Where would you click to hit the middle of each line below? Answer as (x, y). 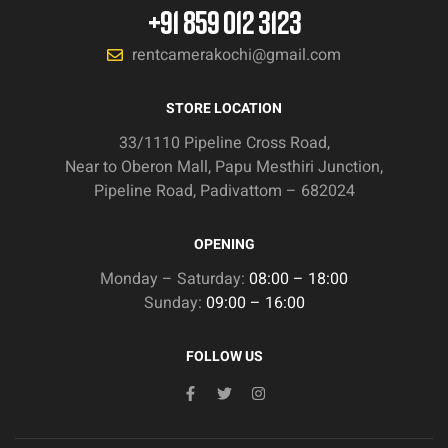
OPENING (224, 245)
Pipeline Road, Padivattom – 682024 (224, 191)
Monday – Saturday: (174, 279)
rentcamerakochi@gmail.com (236, 55)
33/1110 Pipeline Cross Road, (224, 143)
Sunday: (174, 303)
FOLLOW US (224, 357)
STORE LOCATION (224, 109)
